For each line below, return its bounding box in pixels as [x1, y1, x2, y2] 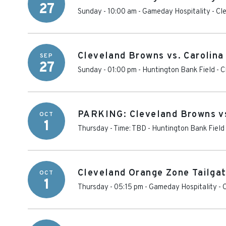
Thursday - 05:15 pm [78, 183, 143, 192]
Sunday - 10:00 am [78, 7, 137, 17]
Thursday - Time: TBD [78, 124, 146, 134]
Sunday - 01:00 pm [78, 66, 137, 75]
